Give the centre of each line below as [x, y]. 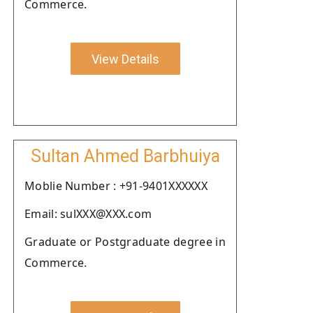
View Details [125, 59]
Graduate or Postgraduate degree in [125, 242]
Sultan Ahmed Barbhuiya [125, 156]
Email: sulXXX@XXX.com [88, 214]
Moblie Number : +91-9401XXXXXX [116, 186]
